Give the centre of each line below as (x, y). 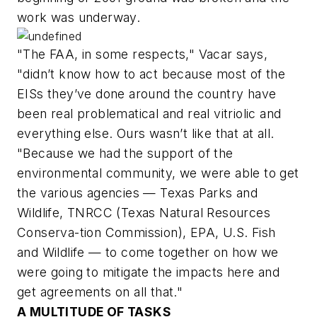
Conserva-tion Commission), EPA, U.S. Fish (146, 233)
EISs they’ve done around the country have (147, 94)
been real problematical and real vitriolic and (149, 114)
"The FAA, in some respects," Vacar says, (142, 54)
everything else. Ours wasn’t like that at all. (146, 134)
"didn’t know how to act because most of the (151, 74)
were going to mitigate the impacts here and (149, 272)
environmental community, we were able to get (158, 173)
